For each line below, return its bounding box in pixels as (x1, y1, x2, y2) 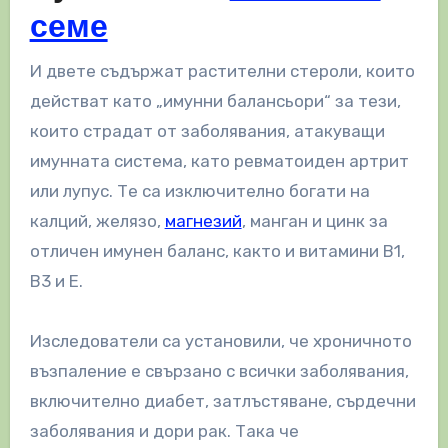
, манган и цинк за (241, 211, 388, 232)
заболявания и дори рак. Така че (29, 421, 299, 442)
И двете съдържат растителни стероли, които (29, 61, 415, 82)
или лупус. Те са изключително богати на (29, 181, 370, 202)
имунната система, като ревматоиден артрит (29, 151, 409, 172)
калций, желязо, (29, 211, 165, 232)
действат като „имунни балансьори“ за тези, (29, 91, 401, 112)
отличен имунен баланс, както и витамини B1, (29, 241, 405, 262)
